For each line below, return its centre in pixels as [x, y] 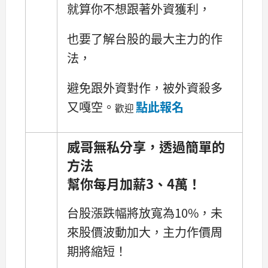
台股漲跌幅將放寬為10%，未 [145, 212]
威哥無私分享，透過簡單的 [146, 146]
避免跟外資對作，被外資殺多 [145, 88]
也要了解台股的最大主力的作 [145, 39]
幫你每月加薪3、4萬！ [134, 183]
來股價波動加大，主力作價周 [145, 232]
